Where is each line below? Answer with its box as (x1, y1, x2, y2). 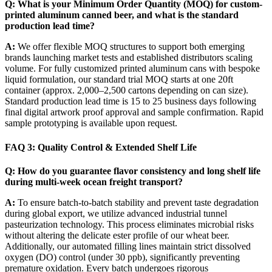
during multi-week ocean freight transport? (5, 176, 183, 187)
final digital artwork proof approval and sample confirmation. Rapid (5, 107, 263, 118)
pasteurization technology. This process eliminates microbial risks (5, 219, 254, 229)
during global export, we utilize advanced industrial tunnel (5, 208, 227, 219)
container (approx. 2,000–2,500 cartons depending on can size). (5, 85, 248, 96)
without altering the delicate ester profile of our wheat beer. (5, 229, 229, 240)
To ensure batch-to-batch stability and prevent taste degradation (15, 197, 259, 208)
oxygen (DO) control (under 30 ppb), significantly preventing (5, 251, 240, 262)
